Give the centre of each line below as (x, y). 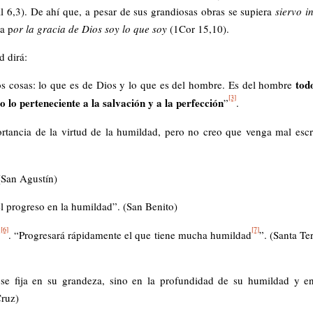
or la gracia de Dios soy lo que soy (92, 28)
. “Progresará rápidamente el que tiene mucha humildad (130, 235)
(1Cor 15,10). (199, 28)
